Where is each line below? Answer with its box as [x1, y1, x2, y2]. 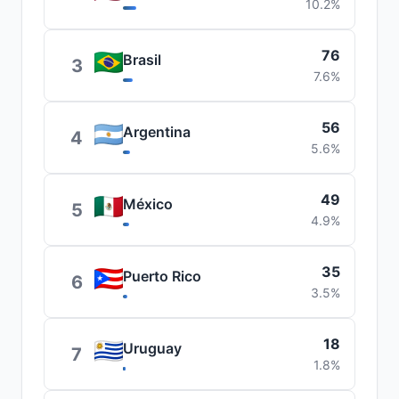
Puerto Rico [123, 267, 201, 285]
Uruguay [123, 339, 182, 357]
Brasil [123, 51, 161, 69]
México [123, 195, 173, 213]
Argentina [123, 123, 191, 141]
